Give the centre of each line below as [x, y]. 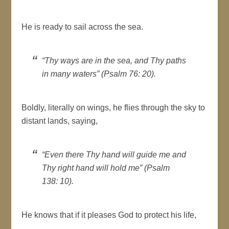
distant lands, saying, [60, 121]
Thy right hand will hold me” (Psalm [106, 168]
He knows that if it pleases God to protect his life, [109, 215]
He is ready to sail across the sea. [83, 27]
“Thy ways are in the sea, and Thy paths [114, 60]
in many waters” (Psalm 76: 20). [99, 74]
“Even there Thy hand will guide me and [114, 154]
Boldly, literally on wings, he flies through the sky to [113, 107]
